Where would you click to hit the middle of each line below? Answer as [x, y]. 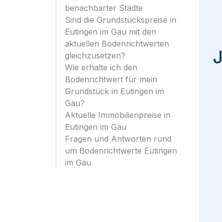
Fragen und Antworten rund [118, 139]
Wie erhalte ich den [101, 67]
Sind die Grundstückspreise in [121, 20]
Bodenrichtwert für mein [111, 79]
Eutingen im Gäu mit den [111, 32]
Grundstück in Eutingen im [114, 91]
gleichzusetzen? [95, 55]
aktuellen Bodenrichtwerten [117, 44]
